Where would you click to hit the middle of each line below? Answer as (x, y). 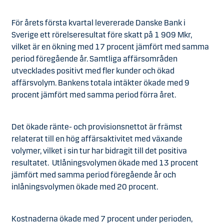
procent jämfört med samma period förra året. (94, 95)
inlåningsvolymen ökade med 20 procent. (85, 187)
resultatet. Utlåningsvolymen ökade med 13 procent (105, 163)
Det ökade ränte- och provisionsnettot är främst (97, 127)
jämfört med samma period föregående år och (94, 175)
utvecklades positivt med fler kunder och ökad (93, 71)
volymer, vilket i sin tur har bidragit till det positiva (99, 151)
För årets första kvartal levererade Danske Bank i (98, 23)
